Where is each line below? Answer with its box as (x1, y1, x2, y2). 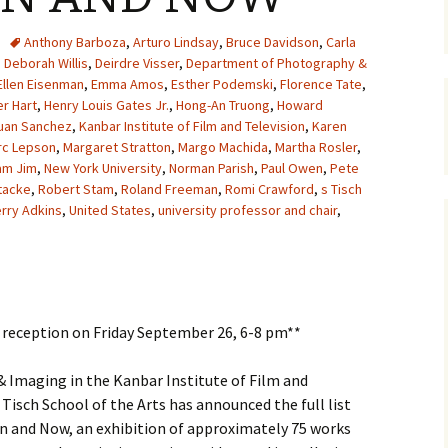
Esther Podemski (171, 75, 273, 93)
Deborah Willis (4, 54, 88, 72)
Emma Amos (91, 75, 164, 93)
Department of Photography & (186, 54, 367, 72)
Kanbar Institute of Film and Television (79, 117, 305, 135)
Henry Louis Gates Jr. (44, 96, 169, 114)
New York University (44, 159, 162, 177)
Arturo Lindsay (133, 33, 219, 51)
